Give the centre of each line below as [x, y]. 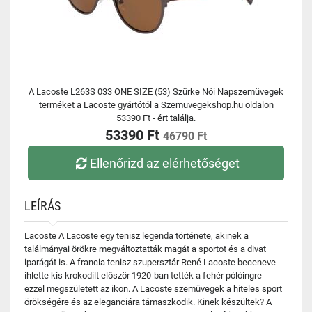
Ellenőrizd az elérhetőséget [165, 163]
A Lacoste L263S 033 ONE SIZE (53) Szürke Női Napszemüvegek [156, 92]
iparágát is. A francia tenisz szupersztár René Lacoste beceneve [150, 262]
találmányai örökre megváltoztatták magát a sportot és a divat [145, 249]
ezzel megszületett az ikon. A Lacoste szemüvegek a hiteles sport [153, 289]
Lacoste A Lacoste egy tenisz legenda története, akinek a [136, 236]
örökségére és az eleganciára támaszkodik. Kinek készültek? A [148, 302]
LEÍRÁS [42, 206]
